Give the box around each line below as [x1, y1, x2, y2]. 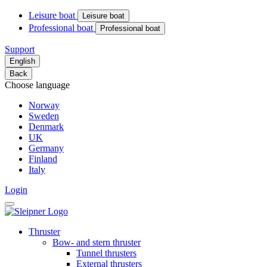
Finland [29, 154, 57, 164]
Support [5, 44, 35, 54]
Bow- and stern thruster [52, 237, 141, 247]
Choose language [5, 80, 70, 90]
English [10, 57, 35, 66]
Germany [29, 143, 64, 153]
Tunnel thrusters [76, 248, 136, 258]
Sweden [29, 111, 59, 121]
